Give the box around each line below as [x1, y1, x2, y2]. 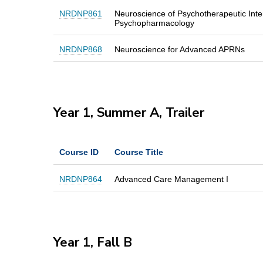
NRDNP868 [59, 44, 102, 54]
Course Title [114, 147, 163, 157]
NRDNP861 [59, 8, 102, 18]
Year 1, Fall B [53, 233, 136, 251]
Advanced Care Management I [114, 174, 228, 184]
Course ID [59, 147, 99, 157]
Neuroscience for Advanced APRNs [114, 44, 245, 54]
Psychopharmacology [114, 18, 194, 28]
